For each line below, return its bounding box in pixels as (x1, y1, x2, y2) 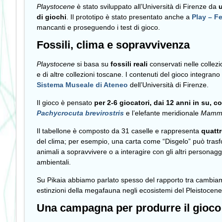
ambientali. (37, 158, 71, 166)
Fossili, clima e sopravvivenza (37, 39, 190, 52)
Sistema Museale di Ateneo (37, 81, 128, 89)
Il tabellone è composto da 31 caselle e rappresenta (37, 127, 201, 135)
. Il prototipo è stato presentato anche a (66, 13, 192, 21)
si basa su (75, 60, 111, 68)
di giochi (37, 13, 66, 21)
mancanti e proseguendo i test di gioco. (37, 23, 160, 32)
